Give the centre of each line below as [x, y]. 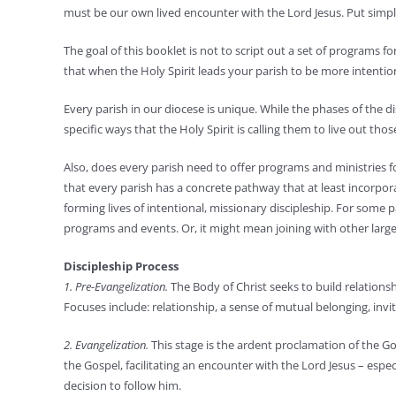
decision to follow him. [122, 385]
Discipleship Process [121, 266]
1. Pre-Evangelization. [115, 286]
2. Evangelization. [106, 345]
